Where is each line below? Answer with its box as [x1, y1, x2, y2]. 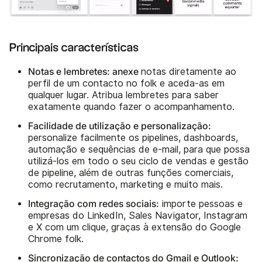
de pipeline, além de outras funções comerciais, [28, 167, 233, 178]
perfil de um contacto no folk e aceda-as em [28, 77, 225, 89]
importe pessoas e [159, 198, 243, 209]
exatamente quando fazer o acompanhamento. [28, 101, 235, 112]
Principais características [9, 42, 139, 54]
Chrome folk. [28, 233, 84, 244]
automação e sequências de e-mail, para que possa [28, 143, 250, 155]
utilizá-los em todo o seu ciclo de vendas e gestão [28, 155, 249, 167]
